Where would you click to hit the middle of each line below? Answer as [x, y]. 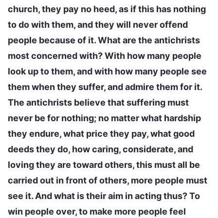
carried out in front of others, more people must [108, 180]
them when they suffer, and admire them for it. [105, 87]
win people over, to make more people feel [97, 211]
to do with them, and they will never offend [98, 24]
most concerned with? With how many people [105, 55]
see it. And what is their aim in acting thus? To [104, 196]
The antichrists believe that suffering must [98, 102]
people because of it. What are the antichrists [104, 40]
